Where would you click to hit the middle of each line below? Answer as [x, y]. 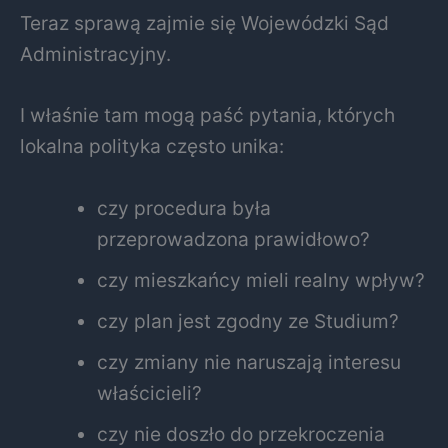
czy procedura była [184, 207]
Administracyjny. [95, 53]
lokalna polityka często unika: [152, 146]
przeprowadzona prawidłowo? [234, 238]
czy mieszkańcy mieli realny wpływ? [261, 279]
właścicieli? [150, 392]
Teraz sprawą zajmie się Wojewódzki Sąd [204, 22]
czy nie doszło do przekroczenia [241, 433]
